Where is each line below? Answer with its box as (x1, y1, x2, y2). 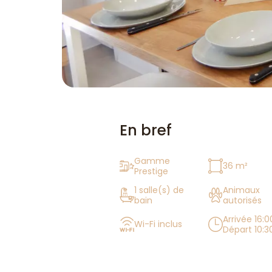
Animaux (223, 183, 260, 196)
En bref (119, 119, 172, 141)
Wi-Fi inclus (134, 218, 182, 231)
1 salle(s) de (134, 183, 184, 196)
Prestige (134, 165, 168, 177)
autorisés (223, 194, 262, 206)
